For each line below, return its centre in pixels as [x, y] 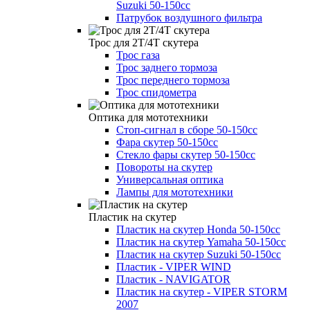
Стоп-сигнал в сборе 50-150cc [187, 129]
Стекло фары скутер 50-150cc [186, 154]
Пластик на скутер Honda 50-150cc [198, 229]
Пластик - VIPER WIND [174, 266]
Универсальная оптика [170, 179]
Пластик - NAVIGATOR [173, 279]
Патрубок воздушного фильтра [189, 17]
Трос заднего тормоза [167, 67]
